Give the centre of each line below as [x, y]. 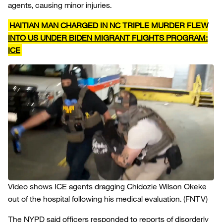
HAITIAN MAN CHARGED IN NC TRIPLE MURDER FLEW [109, 25]
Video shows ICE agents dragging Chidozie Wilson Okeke [107, 186]
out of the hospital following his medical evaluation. [95, 199]
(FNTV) [195, 199]
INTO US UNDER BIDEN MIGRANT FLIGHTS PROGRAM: [108, 38]
